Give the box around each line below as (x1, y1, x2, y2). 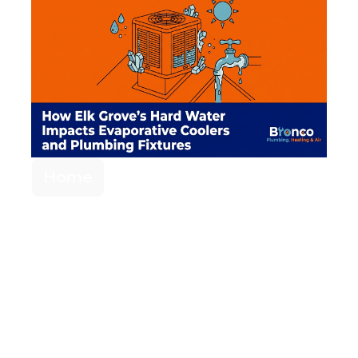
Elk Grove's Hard (31, 197, 296, 230)
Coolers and (31, 292, 229, 326)
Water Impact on (31, 229, 310, 262)
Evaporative (31, 261, 233, 294)
